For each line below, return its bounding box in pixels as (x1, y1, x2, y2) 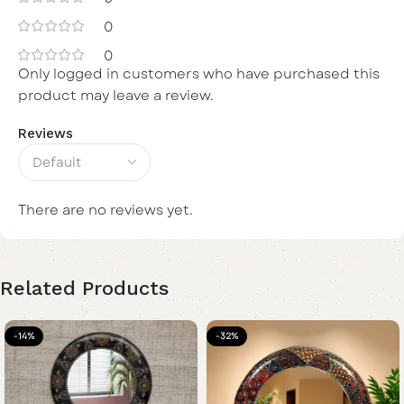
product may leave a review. (18, 85, 214, 106)
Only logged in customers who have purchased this (18, 63, 380, 84)
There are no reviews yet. (18, 199, 193, 220)
